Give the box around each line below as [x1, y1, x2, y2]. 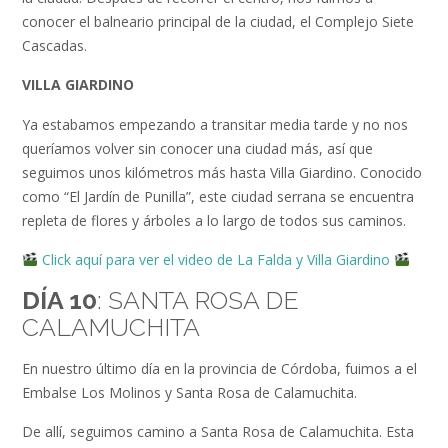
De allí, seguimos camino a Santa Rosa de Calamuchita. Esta [22, 422, 414, 442]
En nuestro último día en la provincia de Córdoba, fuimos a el [22, 358, 417, 378]
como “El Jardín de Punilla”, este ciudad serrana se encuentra [22, 186, 414, 206]
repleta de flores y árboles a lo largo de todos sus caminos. [22, 210, 406, 230]
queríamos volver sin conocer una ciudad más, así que [22, 138, 373, 158]
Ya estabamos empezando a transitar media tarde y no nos [22, 114, 408, 134]
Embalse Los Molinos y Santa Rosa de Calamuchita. [22, 382, 357, 402]
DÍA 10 [22, 285, 97, 316]
